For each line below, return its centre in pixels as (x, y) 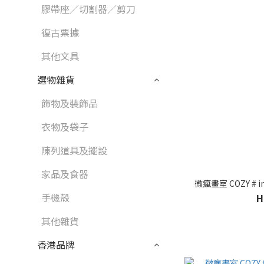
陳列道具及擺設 (74, 150)
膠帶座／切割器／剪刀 (88, 9)
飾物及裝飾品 (70, 103)
